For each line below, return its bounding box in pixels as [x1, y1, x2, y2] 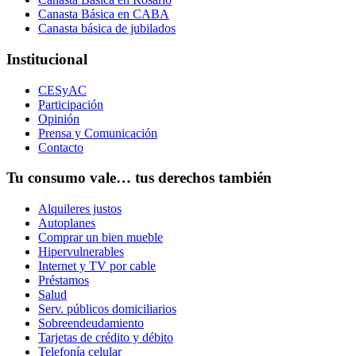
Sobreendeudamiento [38, 316, 144, 331]
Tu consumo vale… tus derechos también [6, 169, 272, 187]
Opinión [38, 111, 79, 126]
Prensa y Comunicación [38, 126, 157, 140]
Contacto [38, 140, 83, 154]
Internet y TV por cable [38, 259, 156, 273]
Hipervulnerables [38, 245, 124, 259]
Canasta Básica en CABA [38, 7, 169, 21]
